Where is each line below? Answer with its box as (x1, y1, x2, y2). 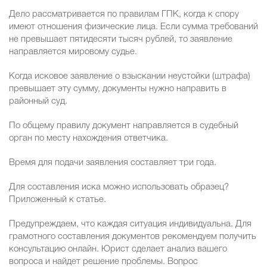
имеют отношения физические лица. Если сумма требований (9, 23, 258, 32)
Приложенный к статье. (9, 195, 106, 204)
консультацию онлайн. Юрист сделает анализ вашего (9, 245, 227, 254)
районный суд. (9, 97, 67, 106)
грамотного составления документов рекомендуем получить (9, 232, 256, 241)
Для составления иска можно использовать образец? (9, 183, 229, 192)
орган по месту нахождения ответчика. (9, 134, 168, 143)
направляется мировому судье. (9, 48, 137, 57)
